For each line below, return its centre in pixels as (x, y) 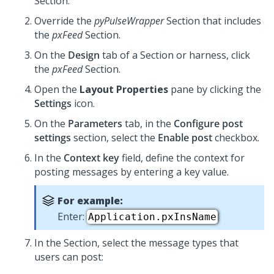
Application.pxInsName (152, 217)
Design (84, 55)
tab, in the (148, 124)
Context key (91, 158)
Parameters (95, 124)
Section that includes (213, 21)
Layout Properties (124, 89)
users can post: (69, 257)
